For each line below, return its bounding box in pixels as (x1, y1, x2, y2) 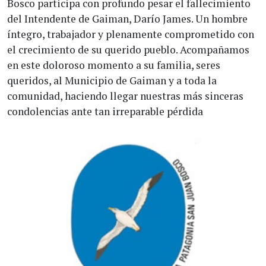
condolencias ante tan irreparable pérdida (7, 104, 203, 118)
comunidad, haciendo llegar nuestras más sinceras (7, 89, 243, 103)
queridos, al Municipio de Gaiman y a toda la (7, 74, 217, 87)
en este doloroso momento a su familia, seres (7, 58, 220, 72)
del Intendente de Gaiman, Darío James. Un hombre (7, 12, 248, 26)
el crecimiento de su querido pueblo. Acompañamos (7, 43, 249, 56)
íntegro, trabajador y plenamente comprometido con (7, 27, 254, 41)
